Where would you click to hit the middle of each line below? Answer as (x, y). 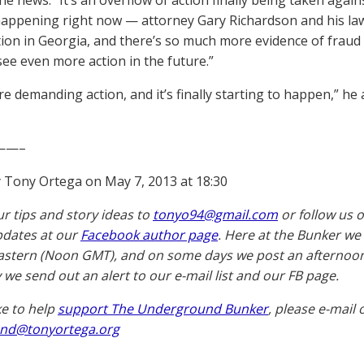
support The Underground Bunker (163, 309)
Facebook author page (149, 235)
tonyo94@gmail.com (215, 214)
